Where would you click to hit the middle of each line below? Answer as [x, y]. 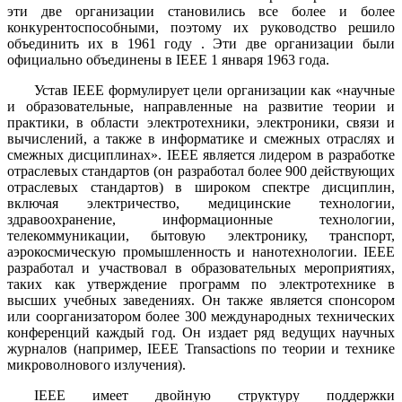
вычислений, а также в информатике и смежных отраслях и [201, 138]
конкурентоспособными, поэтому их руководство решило [201, 27]
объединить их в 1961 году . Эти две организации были [201, 43]
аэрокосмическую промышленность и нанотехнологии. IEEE [201, 251]
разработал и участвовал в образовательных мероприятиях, [201, 267]
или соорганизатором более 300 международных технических [201, 316]
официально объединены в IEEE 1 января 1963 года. [168, 59]
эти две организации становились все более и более [201, 11]
